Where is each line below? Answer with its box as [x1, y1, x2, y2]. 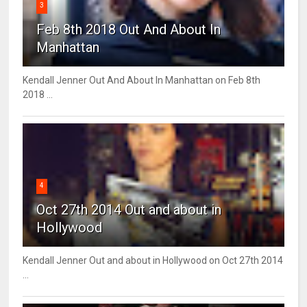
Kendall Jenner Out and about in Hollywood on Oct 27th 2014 [23, 255, 284, 267]
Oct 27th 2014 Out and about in [36, 201, 222, 219]
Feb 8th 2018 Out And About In [36, 21, 221, 38]
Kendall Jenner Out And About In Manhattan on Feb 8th [23, 75, 261, 86]
